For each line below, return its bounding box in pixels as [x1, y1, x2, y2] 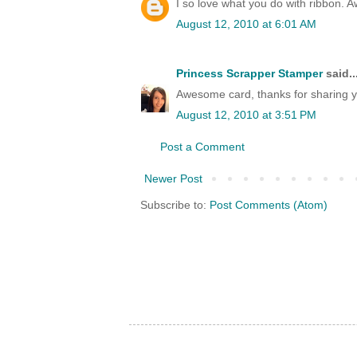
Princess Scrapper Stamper [176, 67, 323, 80]
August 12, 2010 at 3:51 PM [176, 108, 316, 122]
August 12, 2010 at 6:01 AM [176, 18, 316, 31]
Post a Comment [160, 140, 245, 154]
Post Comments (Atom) [210, 198, 328, 212]
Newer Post [144, 172, 202, 186]
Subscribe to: [140, 198, 210, 212]
